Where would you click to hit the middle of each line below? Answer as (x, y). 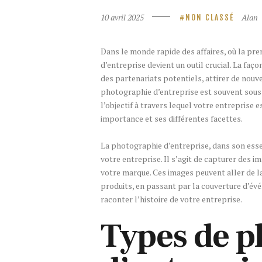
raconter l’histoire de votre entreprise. (171, 199)
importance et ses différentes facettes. (172, 118)
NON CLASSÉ (209, 17)
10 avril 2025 (122, 17)
